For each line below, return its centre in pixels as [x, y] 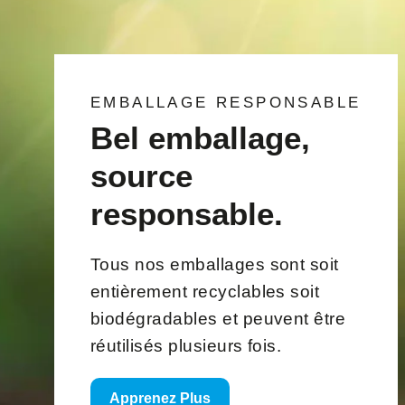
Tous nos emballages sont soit [215, 265]
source [141, 176]
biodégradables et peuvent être [218, 319]
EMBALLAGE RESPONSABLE [226, 103]
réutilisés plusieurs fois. [186, 346]
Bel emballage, [200, 138]
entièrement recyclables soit [205, 292]
